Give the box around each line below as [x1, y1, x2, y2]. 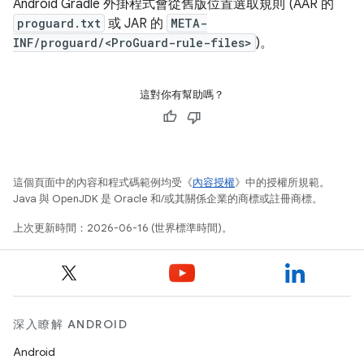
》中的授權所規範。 [235, 175, 330, 189]
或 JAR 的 [105, 15, 167, 32]
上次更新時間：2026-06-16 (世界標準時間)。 [13, 221, 232, 235]
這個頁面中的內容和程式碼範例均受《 [13, 175, 193, 189]
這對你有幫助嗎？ [140, 88, 224, 102]
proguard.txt [17, 15, 101, 31]
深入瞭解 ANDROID [13, 317, 128, 331]
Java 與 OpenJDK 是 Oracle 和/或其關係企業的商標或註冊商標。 [13, 192, 323, 206]
